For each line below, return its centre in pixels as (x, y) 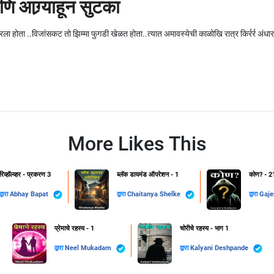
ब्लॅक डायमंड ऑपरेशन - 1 (147, 175)
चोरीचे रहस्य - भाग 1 (204, 229)
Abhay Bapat (30, 194)
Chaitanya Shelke (154, 194)
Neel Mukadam (89, 248)
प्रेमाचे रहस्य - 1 (74, 229)
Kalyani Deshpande (220, 248)
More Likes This (137, 144)
